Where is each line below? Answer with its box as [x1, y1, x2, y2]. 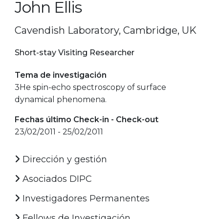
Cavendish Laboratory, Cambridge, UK [15, 24, 197, 36]
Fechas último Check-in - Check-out [15, 114, 158, 124]
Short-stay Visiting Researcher [15, 47, 134, 57]
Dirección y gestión [20, 153, 107, 165]
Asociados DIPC [20, 173, 92, 184]
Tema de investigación [15, 70, 107, 80]
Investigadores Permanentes [20, 193, 150, 204]
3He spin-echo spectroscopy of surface [15, 82, 166, 92]
